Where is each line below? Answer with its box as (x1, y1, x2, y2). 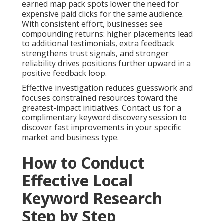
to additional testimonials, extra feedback (22, 38, 174, 49)
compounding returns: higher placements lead (22, 28, 193, 39)
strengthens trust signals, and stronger (22, 48, 169, 59)
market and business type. (22, 132, 119, 143)
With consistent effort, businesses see (22, 18, 163, 30)
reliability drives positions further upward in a (22, 58, 191, 69)
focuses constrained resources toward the (22, 92, 178, 104)
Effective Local (22, 170, 133, 191)
